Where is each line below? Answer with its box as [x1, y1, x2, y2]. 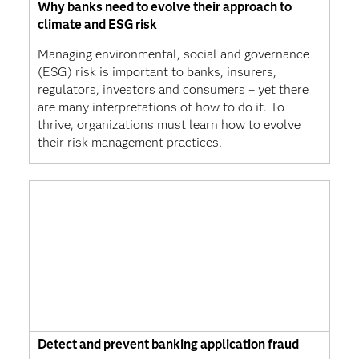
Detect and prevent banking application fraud [37, 336, 299, 352]
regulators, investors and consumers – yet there [37, 81, 309, 97]
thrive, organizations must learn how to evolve [37, 116, 301, 132]
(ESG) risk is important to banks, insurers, [37, 63, 276, 79]
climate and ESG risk [37, 16, 157, 32]
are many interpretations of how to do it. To [37, 99, 284, 115]
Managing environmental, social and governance [37, 46, 309, 62]
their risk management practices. [37, 134, 222, 150]
